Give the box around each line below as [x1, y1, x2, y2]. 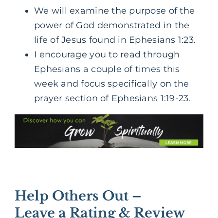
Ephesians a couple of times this [34, 63, 180, 74]
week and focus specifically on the [34, 78, 189, 89]
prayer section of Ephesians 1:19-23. [34, 92, 191, 104]
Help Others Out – [15, 188, 142, 204]
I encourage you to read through [34, 49, 180, 60]
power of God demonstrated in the [34, 19, 190, 31]
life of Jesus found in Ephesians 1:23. [34, 34, 196, 45]
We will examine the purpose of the [34, 5, 195, 16]
